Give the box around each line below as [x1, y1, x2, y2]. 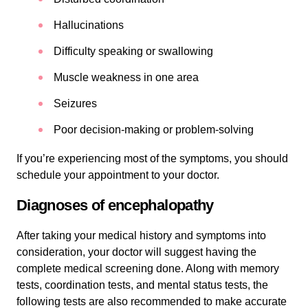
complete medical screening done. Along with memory [16, 262, 279, 274]
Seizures [54, 97, 97, 109]
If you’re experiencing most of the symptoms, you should [16, 152, 288, 164]
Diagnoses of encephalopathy [16, 196, 214, 214]
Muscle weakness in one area [54, 71, 199, 83]
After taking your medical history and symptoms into [16, 229, 266, 241]
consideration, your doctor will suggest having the [16, 245, 256, 258]
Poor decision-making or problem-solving [54, 123, 254, 135]
